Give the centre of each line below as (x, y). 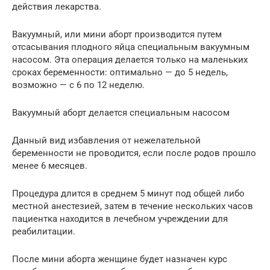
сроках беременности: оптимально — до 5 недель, (120, 72)
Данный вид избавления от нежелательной (106, 140)
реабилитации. (44, 231)
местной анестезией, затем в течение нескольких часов (133, 206)
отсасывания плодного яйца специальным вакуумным (131, 47)
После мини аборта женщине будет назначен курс (120, 259)
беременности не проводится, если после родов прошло (134, 153)
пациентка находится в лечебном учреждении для (120, 218)
